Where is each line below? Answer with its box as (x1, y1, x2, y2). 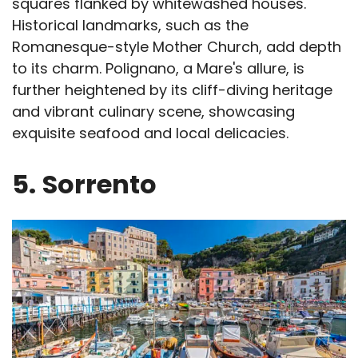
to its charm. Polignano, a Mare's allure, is (12, 58, 304, 78)
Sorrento (42, 165, 157, 202)
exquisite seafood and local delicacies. (12, 122, 288, 143)
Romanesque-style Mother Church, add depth (12, 36, 341, 57)
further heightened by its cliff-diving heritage (12, 79, 332, 100)
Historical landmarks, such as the (12, 14, 249, 35)
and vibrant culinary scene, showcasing (12, 101, 295, 121)
